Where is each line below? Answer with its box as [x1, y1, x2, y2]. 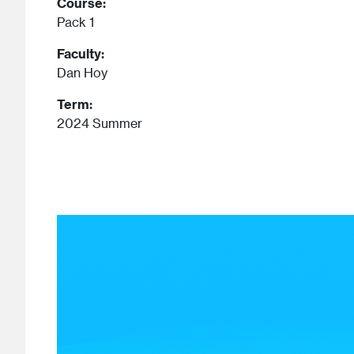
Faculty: [56, 46, 104, 62]
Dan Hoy [56, 65, 107, 81]
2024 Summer [56, 115, 142, 131]
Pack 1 [56, 14, 94, 30]
